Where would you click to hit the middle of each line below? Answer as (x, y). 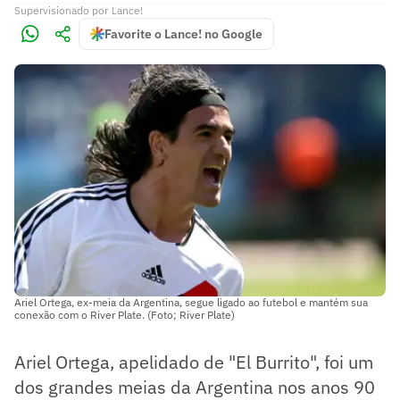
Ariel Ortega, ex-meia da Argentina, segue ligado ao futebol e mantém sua (191, 302)
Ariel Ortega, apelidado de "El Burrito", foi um (194, 362)
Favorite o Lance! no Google (183, 34)
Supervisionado (52, 10)
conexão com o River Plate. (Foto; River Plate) (125, 314)
